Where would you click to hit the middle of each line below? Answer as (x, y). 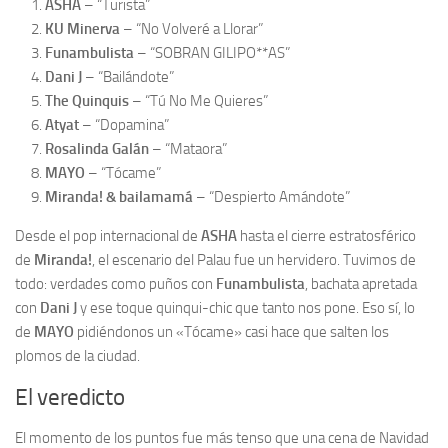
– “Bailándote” (128, 77)
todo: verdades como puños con (115, 284)
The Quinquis (87, 101)
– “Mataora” (188, 149)
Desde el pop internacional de (108, 236)
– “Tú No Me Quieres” (198, 101)
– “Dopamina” (124, 125)
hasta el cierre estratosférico (326, 236)
